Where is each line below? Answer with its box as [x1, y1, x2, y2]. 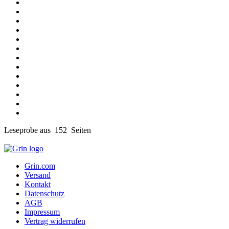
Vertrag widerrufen [25, 216, 85, 225]
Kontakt [25, 179, 51, 189]
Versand [25, 170, 51, 179]
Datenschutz [25, 189, 64, 198]
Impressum [25, 207, 60, 216]
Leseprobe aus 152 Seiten [4, 125, 91, 134]
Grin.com [25, 161, 55, 170]
